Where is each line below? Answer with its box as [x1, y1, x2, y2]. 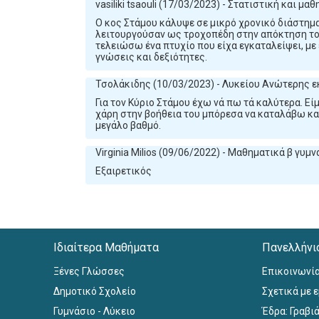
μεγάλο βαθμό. [95, 120, 161, 132]
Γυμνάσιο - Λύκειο [53, 305, 136, 317]
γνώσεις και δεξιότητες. [95, 51, 207, 63]
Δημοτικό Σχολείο [53, 285, 137, 297]
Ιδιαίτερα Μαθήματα [53, 240, 159, 254]
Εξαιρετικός [95, 165, 152, 177]
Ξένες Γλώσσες [53, 265, 125, 277]
